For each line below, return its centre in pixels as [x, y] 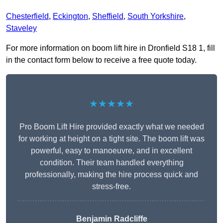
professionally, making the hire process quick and [111, 175]
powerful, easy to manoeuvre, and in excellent [111, 151]
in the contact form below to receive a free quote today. [101, 60]
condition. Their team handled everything [111, 163]
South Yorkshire [156, 16]
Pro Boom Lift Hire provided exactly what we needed [111, 127]
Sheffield [108, 16]
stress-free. [111, 187]
